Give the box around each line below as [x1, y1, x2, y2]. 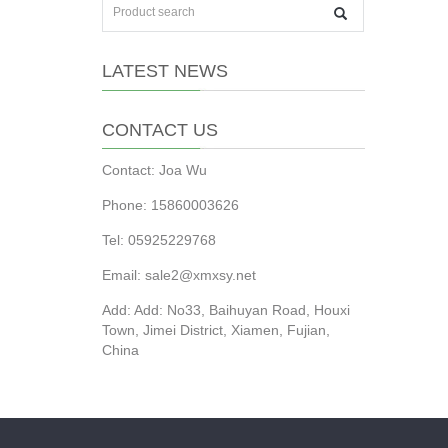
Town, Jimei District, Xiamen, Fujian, [102, 322, 330, 338]
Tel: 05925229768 [102, 232, 216, 248]
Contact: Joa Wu [102, 162, 207, 178]
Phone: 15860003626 [102, 197, 239, 213]
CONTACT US [102, 120, 218, 140]
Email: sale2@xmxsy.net [102, 267, 256, 283]
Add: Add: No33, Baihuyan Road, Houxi [102, 302, 350, 318]
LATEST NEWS [102, 61, 228, 81]
